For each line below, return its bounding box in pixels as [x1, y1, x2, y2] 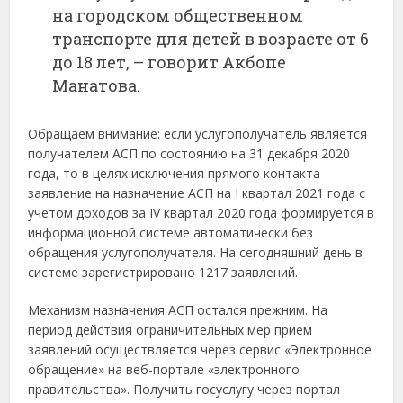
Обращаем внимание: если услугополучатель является [28, 124, 368, 142]
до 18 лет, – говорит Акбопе [52, 50, 287, 73]
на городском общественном [52, 4, 304, 26]
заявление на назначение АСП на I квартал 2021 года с [28, 184, 366, 201]
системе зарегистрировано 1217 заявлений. [28, 263, 299, 281]
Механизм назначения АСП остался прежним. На [28, 300, 328, 318]
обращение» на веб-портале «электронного [28, 360, 300, 378]
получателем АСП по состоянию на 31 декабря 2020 [28, 144, 351, 162]
